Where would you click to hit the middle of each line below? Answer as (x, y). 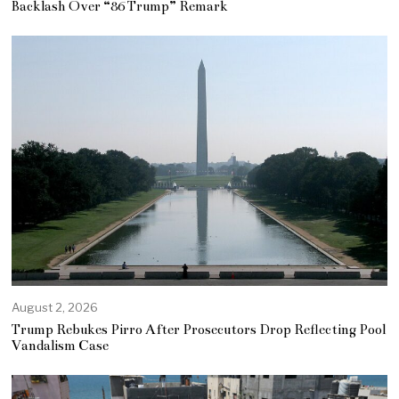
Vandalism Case (61, 346)
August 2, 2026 (55, 308)
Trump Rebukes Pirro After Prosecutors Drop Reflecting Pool (199, 330)
